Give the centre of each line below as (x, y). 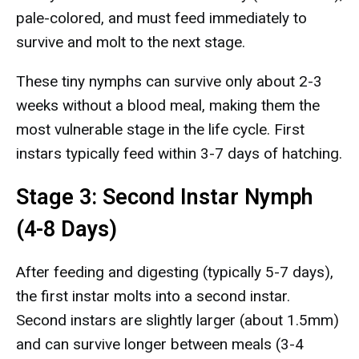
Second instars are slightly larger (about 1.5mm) (177, 320)
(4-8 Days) (67, 229)
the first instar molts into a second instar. (153, 296)
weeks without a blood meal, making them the (168, 105)
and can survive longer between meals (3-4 (160, 344)
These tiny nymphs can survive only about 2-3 (169, 81)
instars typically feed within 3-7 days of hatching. (179, 153)
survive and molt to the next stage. (131, 42)
